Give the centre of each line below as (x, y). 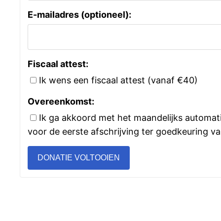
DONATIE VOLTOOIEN (79, 157)
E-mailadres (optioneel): (79, 14)
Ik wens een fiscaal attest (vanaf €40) (118, 80)
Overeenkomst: (61, 101)
